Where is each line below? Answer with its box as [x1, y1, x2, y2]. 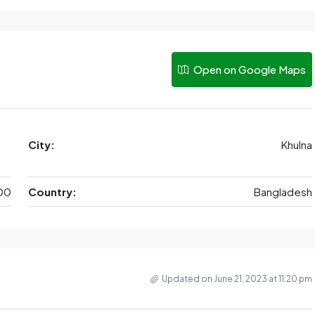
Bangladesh [254, 185, 312, 198]
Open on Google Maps [191, 63, 306, 76]
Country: [27, 185, 77, 198]
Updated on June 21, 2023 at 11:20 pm [162, 274, 312, 284]
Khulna [281, 138, 312, 151]
